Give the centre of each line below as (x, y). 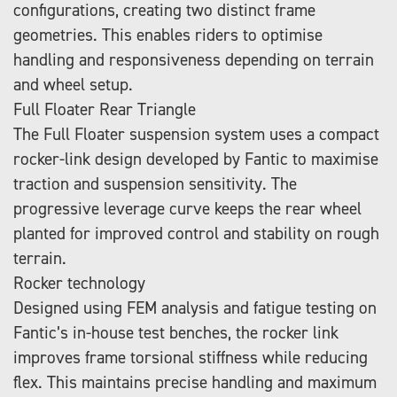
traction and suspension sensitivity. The (155, 183)
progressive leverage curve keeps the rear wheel (187, 208)
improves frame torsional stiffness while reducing (191, 357)
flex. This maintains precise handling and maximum (195, 382)
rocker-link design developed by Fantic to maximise (196, 159)
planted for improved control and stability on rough (196, 233)
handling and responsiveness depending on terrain (194, 59)
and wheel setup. (73, 84)
